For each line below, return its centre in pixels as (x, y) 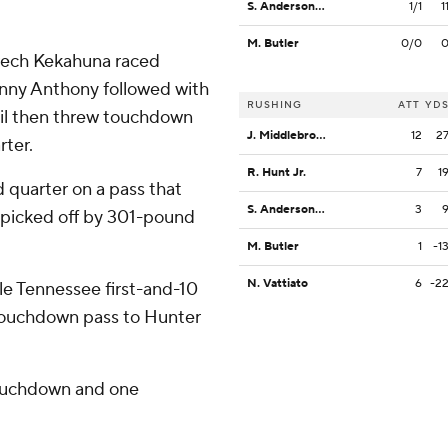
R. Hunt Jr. (276, 173)
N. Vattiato (277, 284)
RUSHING (274, 105)
